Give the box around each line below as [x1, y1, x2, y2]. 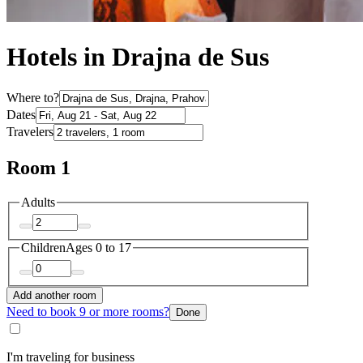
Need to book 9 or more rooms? [6, 304, 169, 318]
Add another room [13, 288, 96, 301]
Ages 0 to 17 [66, 241, 131, 255]
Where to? [6, 90, 59, 105]
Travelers [6, 124, 53, 139]
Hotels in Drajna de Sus [6, 42, 269, 72]
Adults [21, 194, 55, 209]
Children [21, 241, 66, 255]
